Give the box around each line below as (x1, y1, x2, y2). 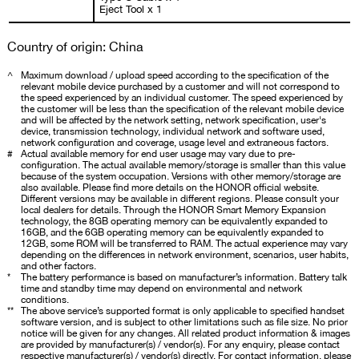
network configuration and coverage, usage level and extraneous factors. (21, 137, 329, 148)
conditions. (21, 294, 69, 305)
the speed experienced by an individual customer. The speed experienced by (21, 92, 343, 103)
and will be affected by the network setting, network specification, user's (21, 115, 326, 126)
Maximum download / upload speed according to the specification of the (21, 70, 329, 81)
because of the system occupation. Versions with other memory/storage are (21, 171, 341, 182)
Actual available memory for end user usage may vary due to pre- (21, 148, 296, 159)
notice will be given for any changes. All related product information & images (21, 328, 350, 339)
